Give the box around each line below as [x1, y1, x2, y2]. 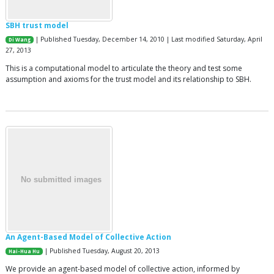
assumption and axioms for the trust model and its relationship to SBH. [6, 73, 251, 84]
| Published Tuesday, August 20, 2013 [43, 246, 160, 255]
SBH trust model [6, 20, 68, 31]
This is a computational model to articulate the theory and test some [6, 62, 242, 73]
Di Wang [9, 36, 31, 43]
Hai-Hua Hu [9, 248, 40, 254]
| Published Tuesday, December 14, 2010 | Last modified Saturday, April [34, 34, 263, 43]
